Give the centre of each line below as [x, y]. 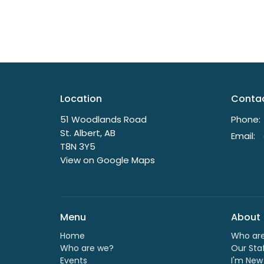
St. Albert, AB [88, 133]
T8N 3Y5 [78, 147]
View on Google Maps [108, 160]
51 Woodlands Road [103, 120]
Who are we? [87, 248]
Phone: [246, 120]
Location [81, 98]
